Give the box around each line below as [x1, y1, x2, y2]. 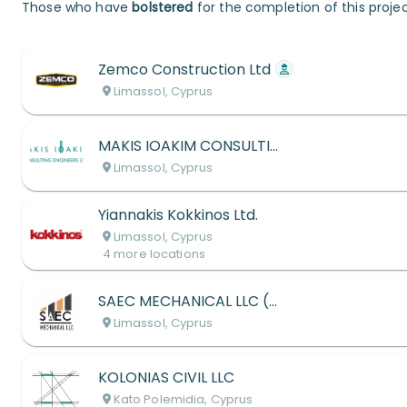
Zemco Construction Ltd [98, 59, 271, 80]
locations [149, 245, 205, 263]
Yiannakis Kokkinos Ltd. [98, 204, 258, 225]
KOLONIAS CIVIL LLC [98, 367, 234, 388]
